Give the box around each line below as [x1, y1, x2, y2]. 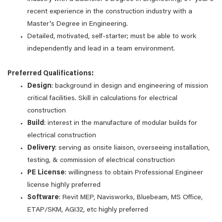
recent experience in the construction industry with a [27, 8, 192, 15]
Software [27, 194, 59, 201]
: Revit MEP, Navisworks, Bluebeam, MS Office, [59, 194, 203, 201]
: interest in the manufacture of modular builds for [44, 120, 197, 127]
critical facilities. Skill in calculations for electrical [27, 95, 177, 102]
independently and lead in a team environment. [27, 46, 175, 53]
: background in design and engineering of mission [52, 83, 208, 90]
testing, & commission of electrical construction [27, 157, 175, 164]
